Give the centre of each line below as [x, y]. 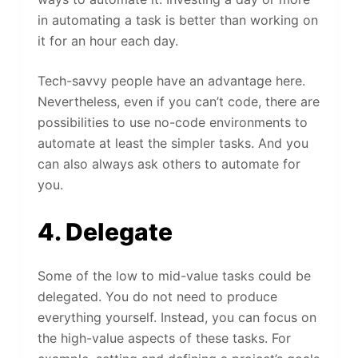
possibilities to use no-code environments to [172, 122]
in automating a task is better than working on [177, 20]
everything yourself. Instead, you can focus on [177, 317]
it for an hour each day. [107, 40]
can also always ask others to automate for [169, 163]
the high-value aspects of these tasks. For [164, 338]
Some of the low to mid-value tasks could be [174, 275]
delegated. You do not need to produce [157, 296]
